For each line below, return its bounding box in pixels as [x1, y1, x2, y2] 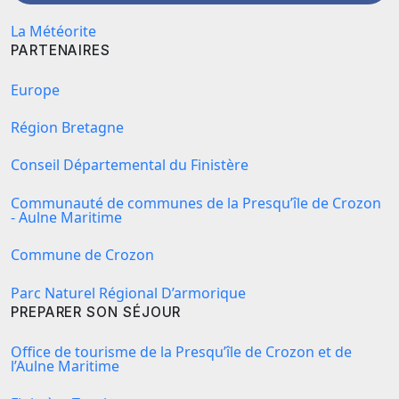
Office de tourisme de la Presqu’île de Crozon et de [11, 341, 352, 362]
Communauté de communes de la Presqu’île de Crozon [11, 192, 381, 213]
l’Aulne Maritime [11, 355, 119, 376]
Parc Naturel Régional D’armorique [11, 282, 246, 303]
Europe [11, 79, 60, 100]
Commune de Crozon [11, 245, 154, 265]
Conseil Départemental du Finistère [11, 155, 248, 175]
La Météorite [11, 20, 96, 41]
